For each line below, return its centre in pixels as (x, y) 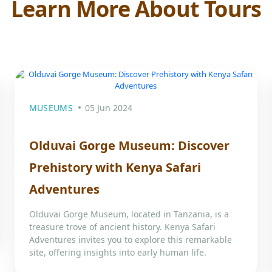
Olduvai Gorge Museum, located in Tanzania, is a (129, 214)
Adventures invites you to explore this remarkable (130, 240)
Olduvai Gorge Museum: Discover (129, 145)
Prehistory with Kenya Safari (115, 167)
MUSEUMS (51, 108)
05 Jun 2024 (108, 108)
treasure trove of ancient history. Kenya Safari (122, 227)
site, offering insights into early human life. (117, 252)
